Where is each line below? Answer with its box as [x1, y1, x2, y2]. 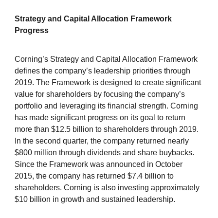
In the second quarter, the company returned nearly [15, 137, 189, 145]
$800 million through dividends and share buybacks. [15, 148, 194, 157]
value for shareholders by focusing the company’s [15, 90, 185, 99]
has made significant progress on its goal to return [15, 113, 185, 122]
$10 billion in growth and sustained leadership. [15, 195, 179, 204]
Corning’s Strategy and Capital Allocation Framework [15, 55, 198, 64]
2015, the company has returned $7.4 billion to [15, 172, 174, 181]
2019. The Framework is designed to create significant [15, 78, 201, 87]
